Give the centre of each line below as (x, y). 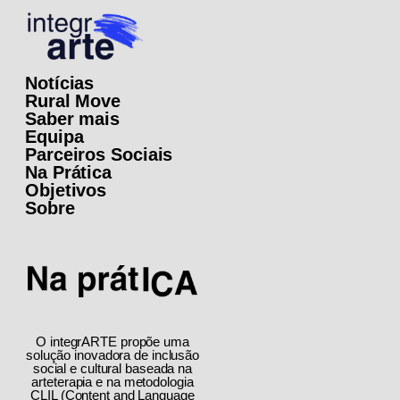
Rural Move (73, 100)
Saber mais (72, 118)
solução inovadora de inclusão (112, 354)
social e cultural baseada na (112, 368)
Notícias (60, 83)
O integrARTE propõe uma (112, 341)
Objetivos (66, 190)
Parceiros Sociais (99, 154)
